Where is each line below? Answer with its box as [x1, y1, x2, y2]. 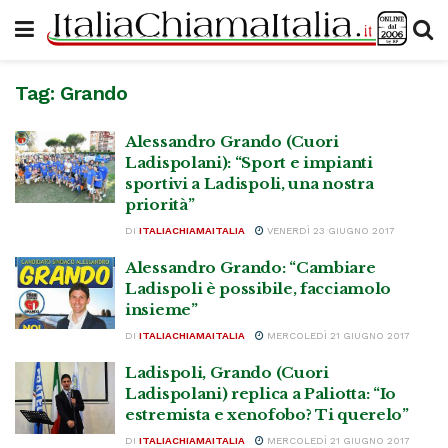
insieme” [125, 300, 198, 319]
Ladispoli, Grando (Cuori [125, 363, 329, 382]
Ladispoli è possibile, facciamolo [125, 279, 392, 298]
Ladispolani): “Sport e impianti [125, 153, 373, 172]
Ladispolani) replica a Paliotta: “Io [125, 384, 397, 403]
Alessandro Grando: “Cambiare [125, 258, 376, 277]
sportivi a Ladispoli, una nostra [125, 174, 374, 193]
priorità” [125, 195, 195, 214]
